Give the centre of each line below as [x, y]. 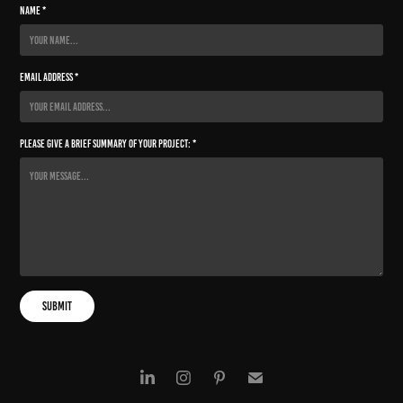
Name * [33, 10]
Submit [58, 306]
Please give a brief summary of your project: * [108, 143]
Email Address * [49, 76]
